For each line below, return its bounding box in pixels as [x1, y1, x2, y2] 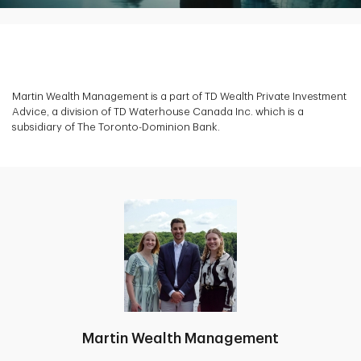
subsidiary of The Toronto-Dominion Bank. [12, 121, 220, 132]
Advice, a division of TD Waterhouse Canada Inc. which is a [12, 106, 304, 117]
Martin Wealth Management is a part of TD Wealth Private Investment [12, 90, 346, 102]
